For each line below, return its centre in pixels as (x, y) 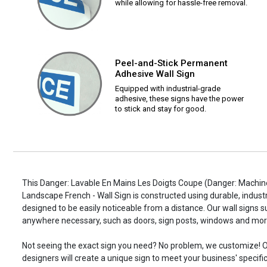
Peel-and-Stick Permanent (171, 63)
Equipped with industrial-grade (168, 89)
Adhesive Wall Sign (155, 74)
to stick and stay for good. (161, 109)
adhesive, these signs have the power (179, 99)
